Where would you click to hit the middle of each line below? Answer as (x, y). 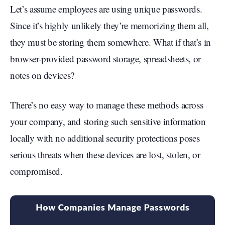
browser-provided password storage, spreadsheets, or (106, 59)
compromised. (36, 171)
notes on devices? (42, 75)
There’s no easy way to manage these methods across (107, 105)
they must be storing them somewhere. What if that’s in (110, 42)
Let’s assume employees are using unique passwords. (106, 9)
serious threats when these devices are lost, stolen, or (105, 155)
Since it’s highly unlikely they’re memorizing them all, (109, 26)
